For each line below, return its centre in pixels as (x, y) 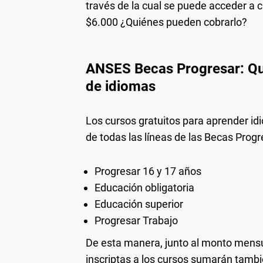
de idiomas (121, 86)
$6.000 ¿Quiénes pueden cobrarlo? (166, 22)
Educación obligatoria (144, 187)
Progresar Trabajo (136, 220)
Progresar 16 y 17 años (148, 171)
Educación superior (139, 204)
